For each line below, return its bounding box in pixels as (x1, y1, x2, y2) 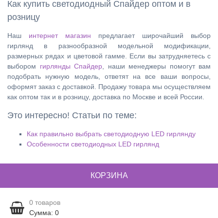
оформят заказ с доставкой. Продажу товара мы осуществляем (7, 83, 211, 91)
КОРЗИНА (90, 171, 128, 180)
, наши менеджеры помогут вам (102, 62, 211, 70)
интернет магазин (29, 32, 91, 39)
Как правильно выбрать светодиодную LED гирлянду (27, 130, 196, 138)
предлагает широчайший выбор (91, 32, 211, 39)
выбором (7, 62, 40, 70)
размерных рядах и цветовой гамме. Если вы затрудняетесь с (7, 52, 211, 60)
